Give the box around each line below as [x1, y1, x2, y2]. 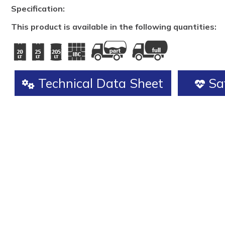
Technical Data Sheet [35, 75, 163, 91]
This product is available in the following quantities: [11, 22, 216, 32]
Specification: [11, 4, 65, 14]
